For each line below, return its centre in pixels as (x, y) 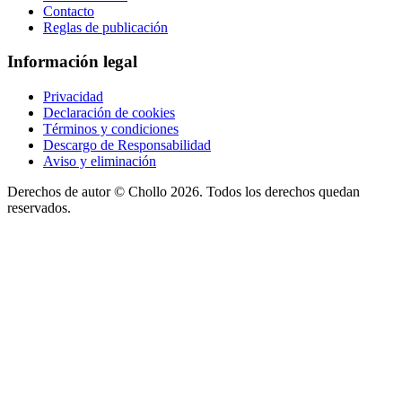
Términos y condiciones (111, 128)
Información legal (72, 62)
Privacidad (73, 96)
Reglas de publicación (105, 27)
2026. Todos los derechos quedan (263, 191)
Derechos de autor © (68, 191)
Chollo (148, 191)
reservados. (39, 207)
